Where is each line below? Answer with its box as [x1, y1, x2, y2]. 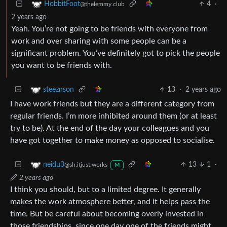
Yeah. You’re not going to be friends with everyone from [11, 24, 208, 33]
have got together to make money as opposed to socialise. [10, 136, 215, 144]
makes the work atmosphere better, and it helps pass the [10, 197, 210, 206]
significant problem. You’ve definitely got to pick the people [11, 49, 220, 57]
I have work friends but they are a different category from [10, 99, 214, 108]
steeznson [43, 86, 74, 93]
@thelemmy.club [80, 1, 125, 7]
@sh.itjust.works [64, 162, 107, 168]
